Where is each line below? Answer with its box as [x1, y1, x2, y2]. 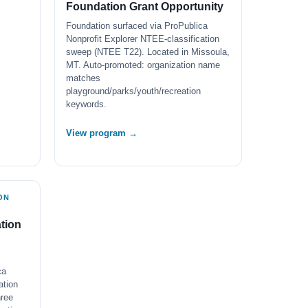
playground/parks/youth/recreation [66, 86, 201, 96]
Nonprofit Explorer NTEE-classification [66, 34, 219, 44]
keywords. [66, 99, 107, 109]
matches [66, 73, 100, 83]
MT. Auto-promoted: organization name [66, 60, 220, 70]
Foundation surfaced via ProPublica [66, 21, 208, 31]
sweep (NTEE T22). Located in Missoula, [66, 47, 230, 57]
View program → [66, 128, 137, 138]
